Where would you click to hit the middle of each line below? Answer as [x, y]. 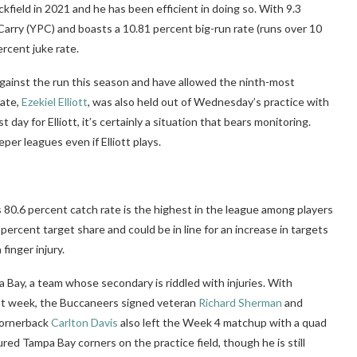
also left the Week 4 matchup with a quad [222, 322]
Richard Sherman [240, 302]
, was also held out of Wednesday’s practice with [208, 101]
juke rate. [55, 48]
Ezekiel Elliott [55, 101]
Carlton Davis [84, 322]
